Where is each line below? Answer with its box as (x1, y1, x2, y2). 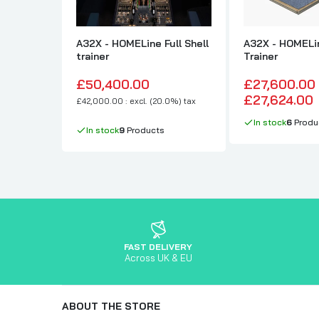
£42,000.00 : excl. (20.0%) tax (76, 95, 196, 106)
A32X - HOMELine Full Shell (76, 36, 209, 50)
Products (125, 124, 164, 135)
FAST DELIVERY (124, 241, 192, 252)
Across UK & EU (124, 251, 192, 263)
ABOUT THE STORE (62, 299, 160, 313)
